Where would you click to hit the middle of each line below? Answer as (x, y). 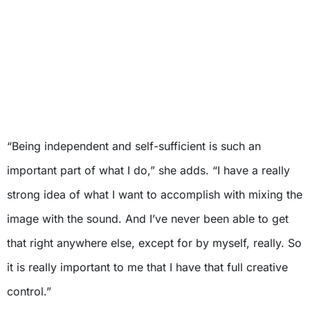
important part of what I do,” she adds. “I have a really (148, 171)
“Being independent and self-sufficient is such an (134, 146)
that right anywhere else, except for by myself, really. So (154, 243)
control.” (29, 292)
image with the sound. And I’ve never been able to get (148, 219)
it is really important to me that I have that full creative (147, 267)
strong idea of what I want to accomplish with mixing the (155, 195)
